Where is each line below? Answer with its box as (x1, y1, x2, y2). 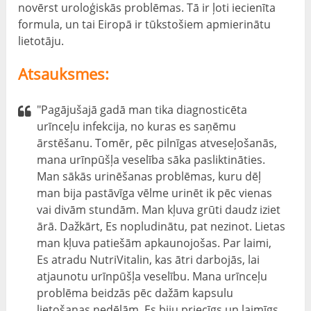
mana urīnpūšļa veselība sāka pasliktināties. (37, 151, 266, 167)
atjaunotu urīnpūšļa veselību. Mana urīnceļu (37, 268, 268, 284)
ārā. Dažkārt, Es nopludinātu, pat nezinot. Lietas (37, 218, 286, 234)
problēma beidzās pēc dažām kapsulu (37, 285, 234, 301)
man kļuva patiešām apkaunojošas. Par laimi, (37, 235, 272, 251)
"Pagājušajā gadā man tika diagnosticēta (37, 101, 248, 117)
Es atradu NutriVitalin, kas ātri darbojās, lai (37, 251, 260, 267)
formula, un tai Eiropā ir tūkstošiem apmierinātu (18, 16, 271, 32)
